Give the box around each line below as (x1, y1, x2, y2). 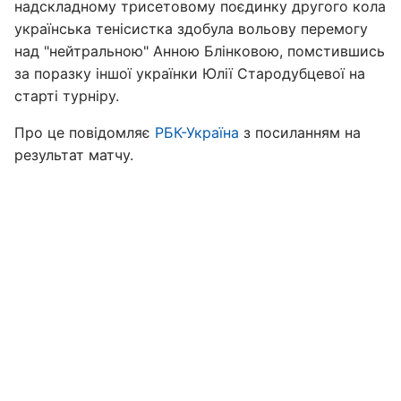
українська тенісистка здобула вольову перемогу (14, 20, 368, 38)
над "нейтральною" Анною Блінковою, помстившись (14, 42, 385, 60)
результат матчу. (14, 146, 133, 164)
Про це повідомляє (14, 124, 155, 141)
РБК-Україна (155, 124, 239, 141)
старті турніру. (14, 87, 119, 105)
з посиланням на (239, 124, 361, 141)
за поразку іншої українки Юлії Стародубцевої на (14, 64, 365, 82)
